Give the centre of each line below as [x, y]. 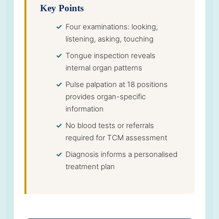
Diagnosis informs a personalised [121, 154]
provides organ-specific [106, 96]
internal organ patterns [104, 67]
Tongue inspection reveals [110, 55]
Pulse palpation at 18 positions [117, 84]
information [85, 109]
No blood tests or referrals [110, 125]
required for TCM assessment [116, 137]
